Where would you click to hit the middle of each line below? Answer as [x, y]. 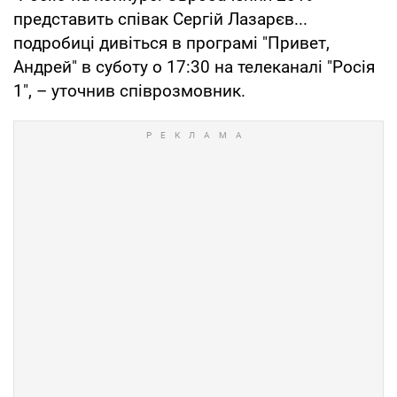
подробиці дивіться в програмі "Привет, [171, 43]
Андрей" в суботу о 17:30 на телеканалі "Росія [194, 66]
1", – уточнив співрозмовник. [129, 90]
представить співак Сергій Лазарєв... [160, 19]
